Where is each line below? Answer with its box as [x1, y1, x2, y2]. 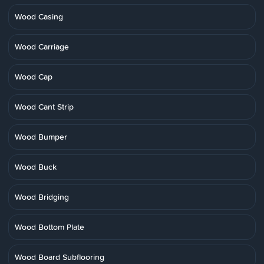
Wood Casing [15, 11, 63, 22]
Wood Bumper [15, 131, 67, 143]
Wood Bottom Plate [15, 221, 84, 233]
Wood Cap [15, 71, 52, 82]
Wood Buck [15, 161, 57, 173]
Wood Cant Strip [15, 101, 74, 113]
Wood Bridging [15, 191, 69, 203]
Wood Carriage [15, 41, 69, 52]
